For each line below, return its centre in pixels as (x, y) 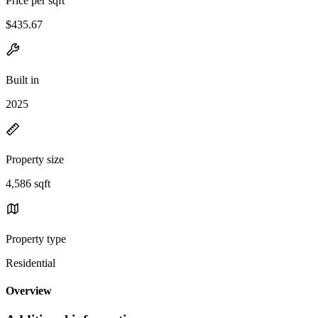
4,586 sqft (28, 183)
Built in (22, 79)
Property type (36, 238)
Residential (31, 263)
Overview (29, 291)
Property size (35, 159)
